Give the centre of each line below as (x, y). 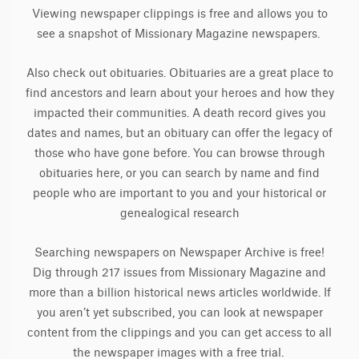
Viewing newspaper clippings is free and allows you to (179, 14)
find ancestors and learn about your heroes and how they (179, 93)
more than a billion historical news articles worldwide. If (179, 293)
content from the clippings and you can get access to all (179, 333)
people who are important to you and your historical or (179, 194)
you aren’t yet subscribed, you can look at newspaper (179, 313)
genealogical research (179, 214)
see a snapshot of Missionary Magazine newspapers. (179, 34)
